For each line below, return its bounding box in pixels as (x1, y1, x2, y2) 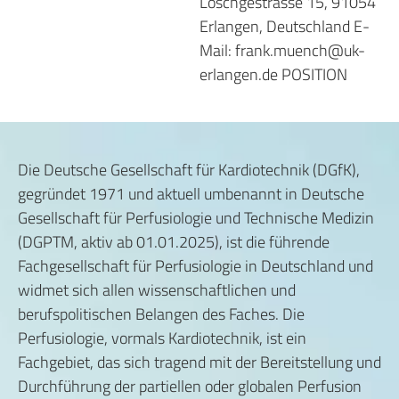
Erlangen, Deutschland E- (199, 14, 370, 38)
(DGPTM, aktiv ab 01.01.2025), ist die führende (18, 230, 330, 254)
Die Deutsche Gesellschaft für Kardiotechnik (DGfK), (18, 158, 360, 182)
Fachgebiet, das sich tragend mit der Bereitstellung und (18, 350, 381, 374)
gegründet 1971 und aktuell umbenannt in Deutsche (18, 182, 364, 206)
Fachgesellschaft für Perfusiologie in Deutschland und (18, 254, 373, 278)
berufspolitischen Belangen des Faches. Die (18, 302, 305, 326)
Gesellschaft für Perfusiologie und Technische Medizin (18, 206, 374, 230)
